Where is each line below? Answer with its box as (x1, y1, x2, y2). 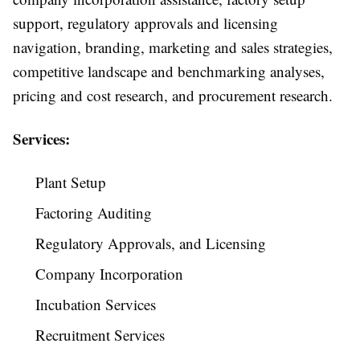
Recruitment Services (35, 325, 165, 346)
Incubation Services (35, 294, 156, 315)
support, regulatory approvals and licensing (13, 13, 278, 34)
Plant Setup (35, 172, 106, 193)
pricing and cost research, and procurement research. (13, 85, 333, 106)
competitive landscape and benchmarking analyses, (13, 61, 325, 82)
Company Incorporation (35, 264, 183, 284)
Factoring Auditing (35, 202, 152, 223)
